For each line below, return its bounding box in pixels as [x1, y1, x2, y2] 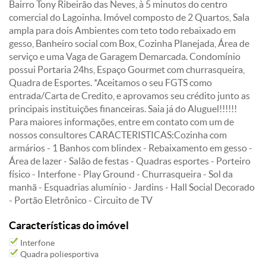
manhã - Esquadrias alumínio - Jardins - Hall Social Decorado [9, 182, 255, 192]
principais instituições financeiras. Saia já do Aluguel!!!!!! [9, 103, 237, 114]
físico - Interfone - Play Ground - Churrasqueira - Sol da [9, 169, 233, 179]
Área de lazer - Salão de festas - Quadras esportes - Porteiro [9, 156, 251, 166]
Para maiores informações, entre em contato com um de [9, 116, 234, 127]
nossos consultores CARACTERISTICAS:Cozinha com [9, 129, 227, 140]
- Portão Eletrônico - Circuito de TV [9, 195, 153, 205]
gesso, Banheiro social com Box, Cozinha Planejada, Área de [9, 38, 249, 49]
